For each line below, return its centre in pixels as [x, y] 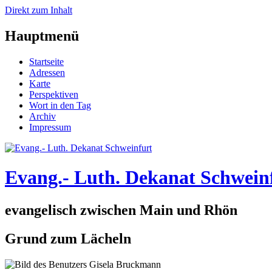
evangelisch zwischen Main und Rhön [121, 210]
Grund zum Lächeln [68, 238]
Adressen [47, 72]
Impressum [50, 127]
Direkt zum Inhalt [39, 10]
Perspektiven [54, 94]
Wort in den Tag [60, 105]
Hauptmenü [42, 36]
